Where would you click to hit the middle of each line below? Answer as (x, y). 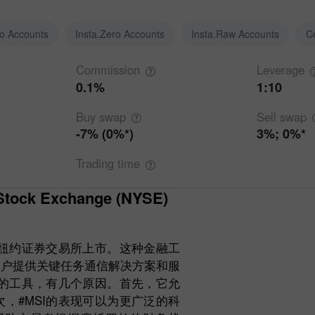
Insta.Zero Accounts (120, 34)
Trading (96, 163)
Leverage (281, 70)
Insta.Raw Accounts (235, 34)
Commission (108, 70)
